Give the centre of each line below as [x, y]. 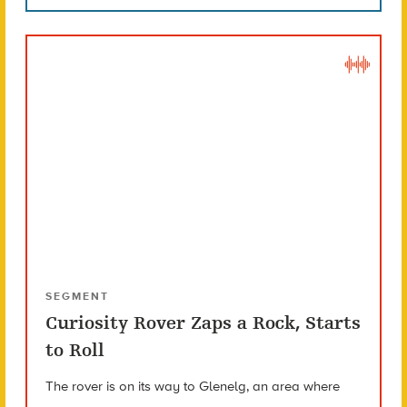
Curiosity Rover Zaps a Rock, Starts [203, 323]
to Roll [74, 351]
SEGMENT [77, 297]
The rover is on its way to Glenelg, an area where [192, 387]
